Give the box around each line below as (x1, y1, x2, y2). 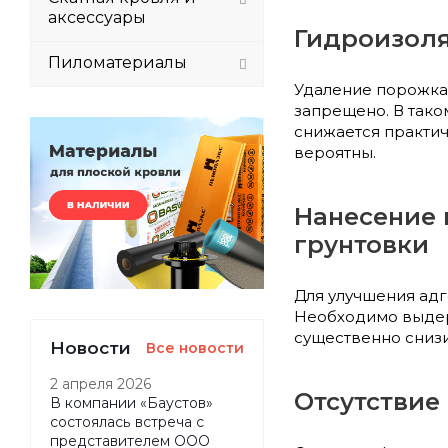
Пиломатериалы (48, 53, 187, 72)
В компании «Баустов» (50, 394, 213, 411)
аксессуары (48, 8, 146, 27)
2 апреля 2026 (50, 375, 152, 392)
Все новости (146, 338, 244, 357)
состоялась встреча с (50, 413, 204, 430)
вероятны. (294, 142, 376, 162)
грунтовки (294, 229, 429, 259)
